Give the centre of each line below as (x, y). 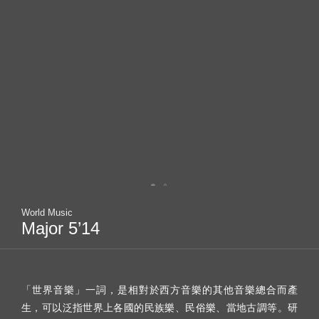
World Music (47, 212)
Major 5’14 (61, 228)
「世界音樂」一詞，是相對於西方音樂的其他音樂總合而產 (159, 289)
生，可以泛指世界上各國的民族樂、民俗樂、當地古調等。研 (159, 307)
